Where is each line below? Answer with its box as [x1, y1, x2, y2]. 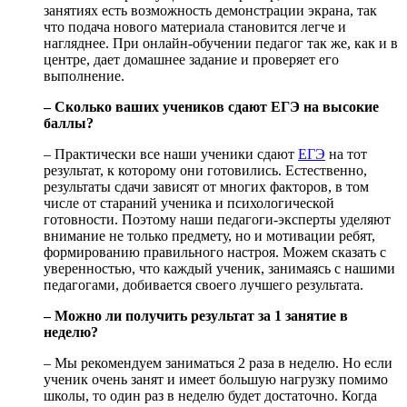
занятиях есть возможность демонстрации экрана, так [44, 3, 377, 19]
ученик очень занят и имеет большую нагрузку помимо [44, 372, 388, 388]
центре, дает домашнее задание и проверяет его [44, 52, 339, 68]
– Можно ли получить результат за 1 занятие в [44, 308, 348, 324]
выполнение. [44, 68, 124, 84]
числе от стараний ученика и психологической [44, 195, 334, 212]
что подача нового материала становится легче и [44, 19, 346, 35]
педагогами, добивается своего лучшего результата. [44, 277, 363, 293]
